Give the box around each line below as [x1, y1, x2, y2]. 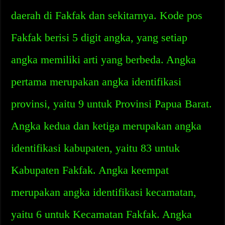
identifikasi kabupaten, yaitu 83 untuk [11, 142, 180, 154]
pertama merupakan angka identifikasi [11, 75, 182, 88]
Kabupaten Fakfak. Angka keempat [11, 164, 169, 176]
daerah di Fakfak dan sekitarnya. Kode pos [11, 9, 203, 22]
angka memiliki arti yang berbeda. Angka [11, 53, 196, 66]
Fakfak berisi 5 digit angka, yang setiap [11, 31, 188, 44]
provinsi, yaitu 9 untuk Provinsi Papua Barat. [11, 97, 212, 110]
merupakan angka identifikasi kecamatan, [11, 186, 197, 198]
